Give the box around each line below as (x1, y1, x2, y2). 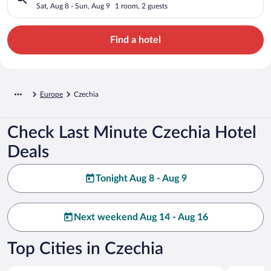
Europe (40, 90, 63, 98)
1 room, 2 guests (115, 2, 168, 10)
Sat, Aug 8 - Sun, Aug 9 (36, 2, 110, 10)
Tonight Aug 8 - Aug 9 (95, 173, 187, 183)
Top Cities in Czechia (7, 240, 163, 257)
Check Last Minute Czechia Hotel (7, 123, 256, 141)
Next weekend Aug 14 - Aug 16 (74, 212, 208, 222)
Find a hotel (110, 34, 161, 45)
